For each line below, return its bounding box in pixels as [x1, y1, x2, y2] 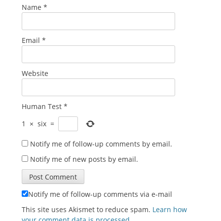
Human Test [22, 101, 62, 111]
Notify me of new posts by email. [30, 154, 138, 164]
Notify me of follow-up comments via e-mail [28, 189, 172, 199]
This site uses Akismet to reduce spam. [22, 204, 152, 214]
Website [22, 68, 48, 78]
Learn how [152, 204, 187, 214]
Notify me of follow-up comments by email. [30, 139, 172, 148]
